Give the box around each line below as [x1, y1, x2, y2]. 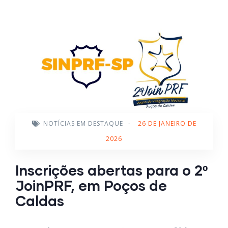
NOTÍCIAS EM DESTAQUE [43, 119, 123, 128]
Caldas [15, 191, 64, 209]
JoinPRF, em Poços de [15, 176, 167, 194]
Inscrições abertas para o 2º [15, 161, 208, 179]
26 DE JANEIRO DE [137, 119, 196, 128]
